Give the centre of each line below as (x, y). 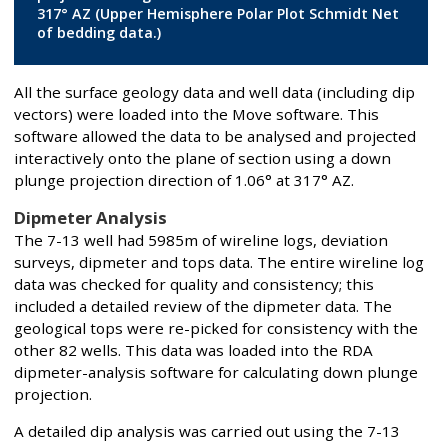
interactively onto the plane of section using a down (202, 157)
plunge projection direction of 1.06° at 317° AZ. (184, 179)
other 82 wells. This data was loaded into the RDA (193, 349)
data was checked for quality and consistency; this (194, 283)
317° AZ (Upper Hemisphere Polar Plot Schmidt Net (217, 14)
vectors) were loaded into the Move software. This (196, 113)
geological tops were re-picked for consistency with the (216, 327)
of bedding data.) (98, 33)
